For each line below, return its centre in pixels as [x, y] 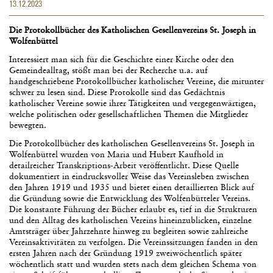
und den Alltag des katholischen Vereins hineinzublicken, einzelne [130, 220]
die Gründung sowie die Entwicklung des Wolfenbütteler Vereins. [130, 198]
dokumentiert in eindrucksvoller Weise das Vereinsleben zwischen [129, 176]
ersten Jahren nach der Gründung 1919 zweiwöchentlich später [126, 253]
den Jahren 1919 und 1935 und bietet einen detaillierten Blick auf [132, 187]
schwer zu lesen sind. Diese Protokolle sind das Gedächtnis [117, 92]
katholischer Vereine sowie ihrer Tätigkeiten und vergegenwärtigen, [133, 103]
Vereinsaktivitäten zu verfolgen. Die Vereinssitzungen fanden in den [133, 242]
